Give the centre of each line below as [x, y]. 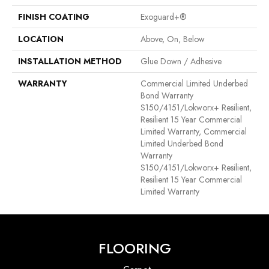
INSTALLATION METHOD [70, 62]
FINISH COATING [54, 17]
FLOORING [134, 249]
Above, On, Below [173, 39]
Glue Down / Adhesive [181, 62]
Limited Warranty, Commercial [194, 132]
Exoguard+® [164, 17]
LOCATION [41, 39]
